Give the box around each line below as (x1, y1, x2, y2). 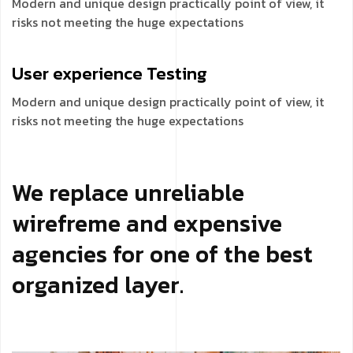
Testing (147, 60, 207, 87)
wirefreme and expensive (12, 205, 282, 241)
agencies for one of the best (12, 236, 313, 272)
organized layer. (12, 266, 184, 303)
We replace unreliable (12, 174, 244, 210)
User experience (12, 60, 147, 87)
